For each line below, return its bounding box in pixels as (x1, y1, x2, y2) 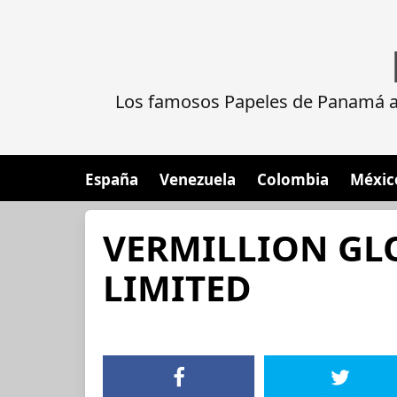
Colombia (257, 169, 329, 190)
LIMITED (103, 263, 252, 312)
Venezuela (160, 169, 236, 190)
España (85, 169, 138, 190)
